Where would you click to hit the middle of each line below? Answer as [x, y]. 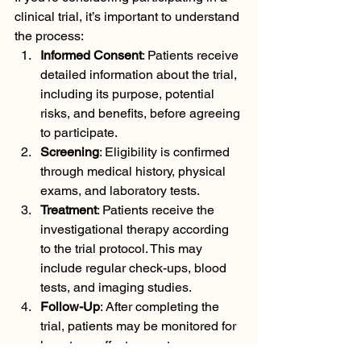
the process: [49, 36]
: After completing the [161, 307]
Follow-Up [70, 307]
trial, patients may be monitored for [140, 326]
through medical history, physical [135, 171]
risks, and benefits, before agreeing [142, 113]
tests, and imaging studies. [116, 287]
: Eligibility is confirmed [166, 152]
